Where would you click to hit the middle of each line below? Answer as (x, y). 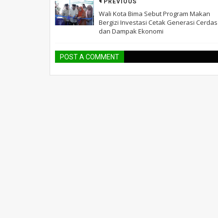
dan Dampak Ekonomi (131, 31)
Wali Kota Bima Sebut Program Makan (154, 13)
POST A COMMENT (90, 57)
